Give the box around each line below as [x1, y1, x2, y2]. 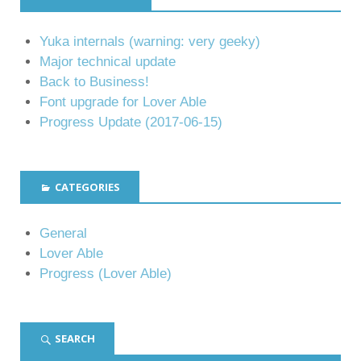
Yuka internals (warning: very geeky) [39, 33, 260, 49]
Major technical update [39, 53, 176, 69]
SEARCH [55, 331, 95, 346]
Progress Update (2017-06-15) [39, 114, 222, 130]
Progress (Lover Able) [39, 266, 172, 282]
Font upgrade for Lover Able [39, 93, 206, 110]
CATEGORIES [55, 179, 120, 194]
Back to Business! [39, 73, 149, 89]
